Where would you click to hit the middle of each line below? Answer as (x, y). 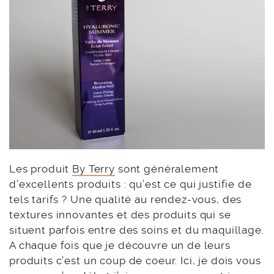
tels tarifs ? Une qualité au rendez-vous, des (126, 199)
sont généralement (167, 168)
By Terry (94, 168)
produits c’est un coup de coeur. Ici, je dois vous (135, 260)
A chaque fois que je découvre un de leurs (120, 245)
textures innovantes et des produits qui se (120, 214)
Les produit (41, 168)
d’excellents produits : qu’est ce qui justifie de (131, 184)
